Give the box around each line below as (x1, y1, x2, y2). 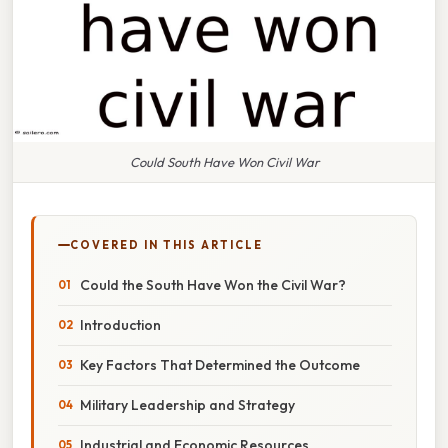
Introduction (80, 315, 161, 334)
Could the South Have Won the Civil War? (80, 275, 346, 294)
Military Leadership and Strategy (80, 395, 295, 414)
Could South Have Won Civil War (129, 153, 319, 170)
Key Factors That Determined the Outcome (80, 355, 360, 374)
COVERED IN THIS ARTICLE (70, 237, 263, 252)
